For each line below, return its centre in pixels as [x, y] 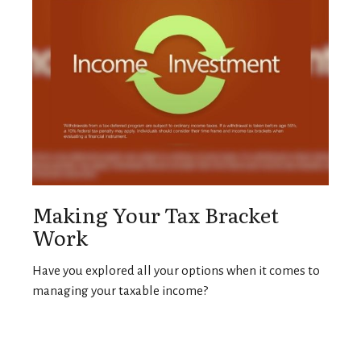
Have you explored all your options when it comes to [176, 270]
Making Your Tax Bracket [156, 214]
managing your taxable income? [120, 290]
